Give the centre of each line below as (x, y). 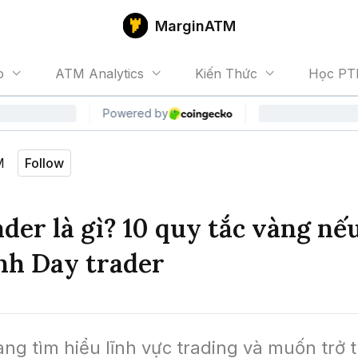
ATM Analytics (99, 74)
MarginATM (195, 26)
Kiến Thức (226, 74)
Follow (44, 163)
